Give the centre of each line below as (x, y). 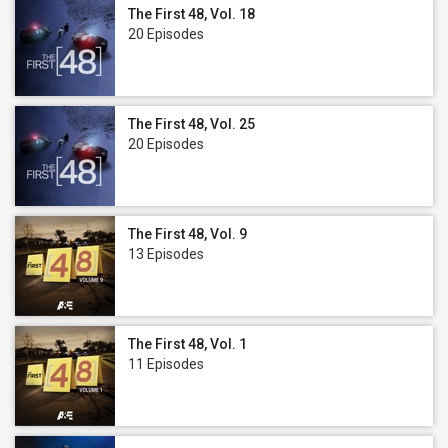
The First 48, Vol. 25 (191, 124)
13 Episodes (166, 254)
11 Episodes (166, 364)
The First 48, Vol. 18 (191, 14)
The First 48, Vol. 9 (187, 234)
